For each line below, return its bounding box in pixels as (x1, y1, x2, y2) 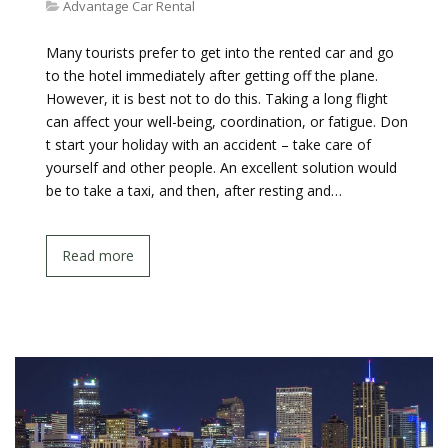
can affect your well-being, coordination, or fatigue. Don (46, 112, 408, 131)
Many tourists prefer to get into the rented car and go (46, 43, 394, 62)
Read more (62, 246, 134, 265)
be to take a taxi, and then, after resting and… (46, 181, 342, 200)
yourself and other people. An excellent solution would (46, 158, 397, 177)
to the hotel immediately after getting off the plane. (46, 66, 378, 85)
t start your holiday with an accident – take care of (46, 135, 371, 154)
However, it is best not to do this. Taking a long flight (46, 89, 388, 108)
